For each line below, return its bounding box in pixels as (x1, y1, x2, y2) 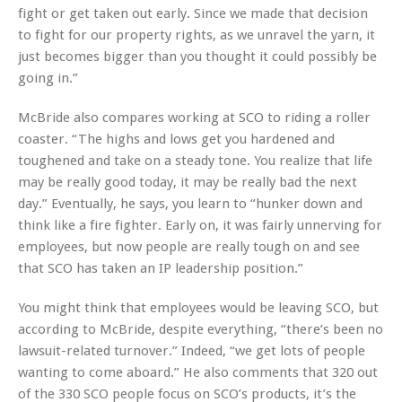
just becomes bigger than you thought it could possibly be (18, 48, 377, 65)
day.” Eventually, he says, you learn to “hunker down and (18, 195, 363, 212)
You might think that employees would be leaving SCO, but (18, 299, 379, 316)
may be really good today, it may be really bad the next (18, 173, 357, 190)
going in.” (18, 69, 78, 86)
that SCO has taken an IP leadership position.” (18, 259, 303, 276)
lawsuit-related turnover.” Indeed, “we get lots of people (18, 342, 365, 359)
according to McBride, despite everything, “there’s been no (18, 320, 383, 337)
